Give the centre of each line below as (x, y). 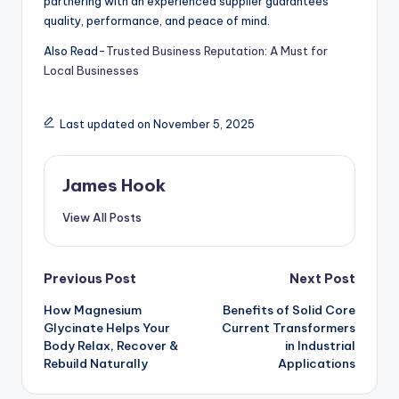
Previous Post (90, 279)
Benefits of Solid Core (289, 310)
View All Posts (102, 218)
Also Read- (75, 50)
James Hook (114, 185)
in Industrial (320, 346)
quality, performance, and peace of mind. (157, 20)
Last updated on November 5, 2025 (157, 124)
